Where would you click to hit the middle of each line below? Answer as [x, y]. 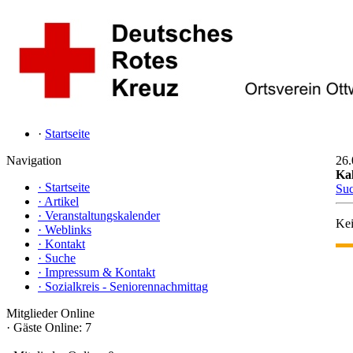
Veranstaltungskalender [102, 216]
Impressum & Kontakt [100, 272]
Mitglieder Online [50, 313]
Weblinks [68, 230]
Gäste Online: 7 [51, 327]
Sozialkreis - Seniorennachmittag [126, 286]
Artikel [61, 201]
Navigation [34, 160]
